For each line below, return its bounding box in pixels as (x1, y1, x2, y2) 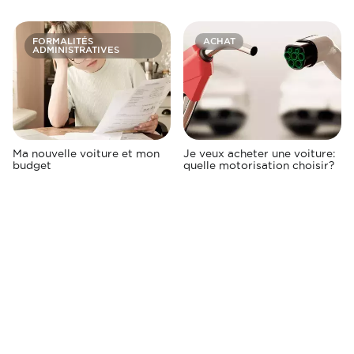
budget (13, 159, 51, 171)
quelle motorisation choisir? (183, 159, 334, 171)
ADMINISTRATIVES (32, 45, 119, 55)
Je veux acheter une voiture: (183, 147, 335, 159)
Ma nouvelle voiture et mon (13, 147, 160, 159)
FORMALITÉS (32, 36, 93, 47)
